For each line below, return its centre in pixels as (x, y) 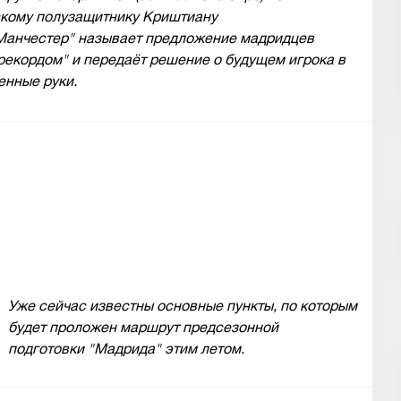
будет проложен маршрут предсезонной (144, 328)
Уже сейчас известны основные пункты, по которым (183, 306)
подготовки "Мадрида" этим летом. (127, 349)
